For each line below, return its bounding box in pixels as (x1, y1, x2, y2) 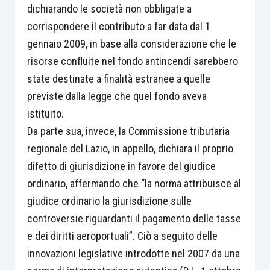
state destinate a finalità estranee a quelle (27, 72, 210, 85)
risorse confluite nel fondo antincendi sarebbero (27, 54, 238, 67)
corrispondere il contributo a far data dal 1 (27, 19, 210, 33)
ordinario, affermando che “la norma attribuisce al (27, 177, 241, 190)
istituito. (27, 107, 64, 120)
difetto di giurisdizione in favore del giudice (27, 159, 216, 172)
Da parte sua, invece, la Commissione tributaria (27, 124, 230, 137)
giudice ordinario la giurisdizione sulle (27, 194, 192, 207)
